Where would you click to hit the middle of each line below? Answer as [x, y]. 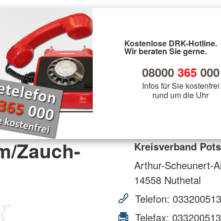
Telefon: [152, 198]
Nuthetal [181, 180]
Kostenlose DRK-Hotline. [171, 43]
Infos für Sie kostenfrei [181, 85]
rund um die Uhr [181, 95]
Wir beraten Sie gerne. [166, 51]
